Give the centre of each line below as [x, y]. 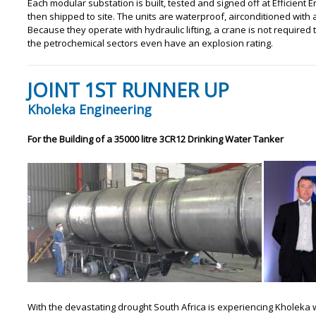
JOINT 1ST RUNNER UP [130, 90]
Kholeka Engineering [89, 110]
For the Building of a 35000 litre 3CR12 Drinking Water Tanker [155, 139]
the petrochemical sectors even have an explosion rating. [150, 43]
